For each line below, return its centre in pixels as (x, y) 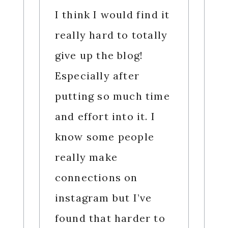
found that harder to (110, 218)
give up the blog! (99, 55)
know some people (104, 137)
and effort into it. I (105, 117)
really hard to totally (111, 35)
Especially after (97, 76)
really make (86, 157)
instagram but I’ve (103, 198)
